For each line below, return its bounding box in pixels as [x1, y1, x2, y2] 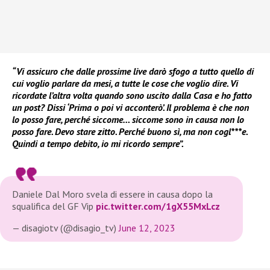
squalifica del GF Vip [12, 200, 96, 213]
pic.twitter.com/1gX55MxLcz [96, 200, 220, 213]
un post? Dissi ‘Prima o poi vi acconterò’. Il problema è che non [12, 101, 249, 114]
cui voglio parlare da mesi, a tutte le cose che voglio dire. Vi [12, 77, 238, 90]
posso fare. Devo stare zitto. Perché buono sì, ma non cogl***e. [12, 125, 247, 138]
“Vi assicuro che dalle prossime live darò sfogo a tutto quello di [12, 65, 254, 78]
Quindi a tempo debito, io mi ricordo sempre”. [12, 137, 184, 150]
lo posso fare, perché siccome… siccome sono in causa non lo [12, 113, 244, 126]
